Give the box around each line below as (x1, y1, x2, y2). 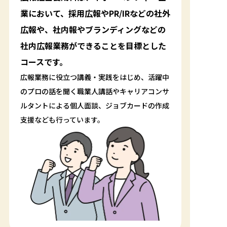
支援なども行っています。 (20, 115, 104, 125)
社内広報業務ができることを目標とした (20, 40, 166, 52)
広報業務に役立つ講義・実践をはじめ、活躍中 (20, 72, 169, 82)
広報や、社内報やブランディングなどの (20, 23, 166, 35)
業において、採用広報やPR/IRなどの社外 (20, 7, 170, 19)
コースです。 (20, 56, 67, 68)
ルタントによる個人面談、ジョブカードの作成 (20, 100, 169, 110)
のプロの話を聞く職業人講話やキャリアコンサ (20, 86, 169, 96)
